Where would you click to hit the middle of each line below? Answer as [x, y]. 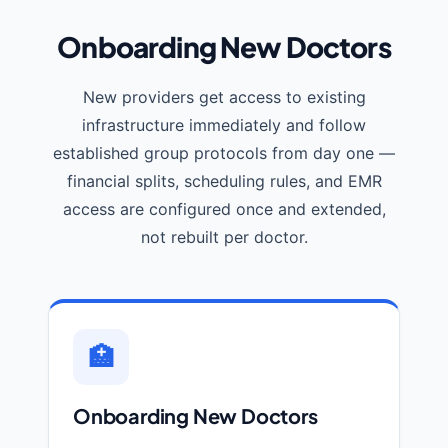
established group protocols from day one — [224, 153]
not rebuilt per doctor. [224, 237]
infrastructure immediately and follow [224, 125]
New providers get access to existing [224, 97]
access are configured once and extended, [224, 209]
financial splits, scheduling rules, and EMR [224, 181]
